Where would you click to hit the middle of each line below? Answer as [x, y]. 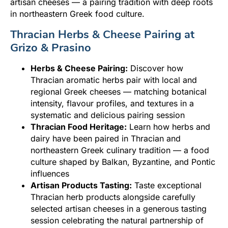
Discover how [155, 68]
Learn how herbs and [168, 126]
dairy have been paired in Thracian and [106, 138]
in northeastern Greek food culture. [77, 13]
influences [50, 173]
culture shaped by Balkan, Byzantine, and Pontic [123, 162]
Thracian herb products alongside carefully [113, 197]
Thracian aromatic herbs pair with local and [114, 80]
